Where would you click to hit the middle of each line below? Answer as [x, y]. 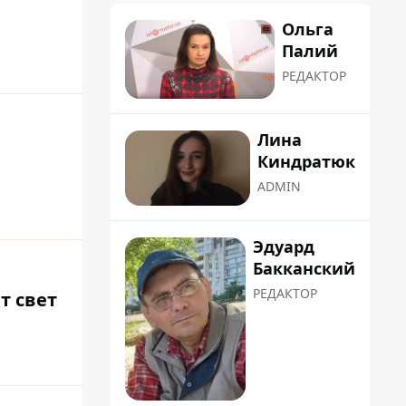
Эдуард [284, 246]
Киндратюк [306, 162]
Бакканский [304, 268]
